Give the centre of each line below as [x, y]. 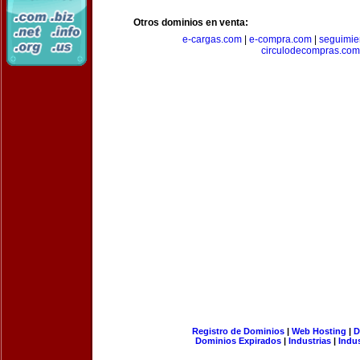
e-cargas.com [212, 39]
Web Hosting [319, 331]
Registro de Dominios [238, 331]
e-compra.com [280, 39]
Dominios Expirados [238, 341]
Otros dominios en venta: [191, 22]
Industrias [310, 341]
